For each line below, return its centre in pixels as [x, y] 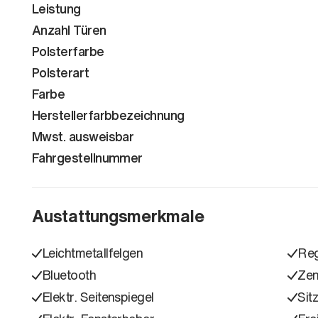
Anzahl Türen [69, 29]
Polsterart [61, 72]
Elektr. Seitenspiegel [98, 296]
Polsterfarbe [68, 51]
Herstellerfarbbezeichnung [108, 115]
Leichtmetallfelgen [93, 252]
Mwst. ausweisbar [83, 136]
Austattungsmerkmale [118, 215]
